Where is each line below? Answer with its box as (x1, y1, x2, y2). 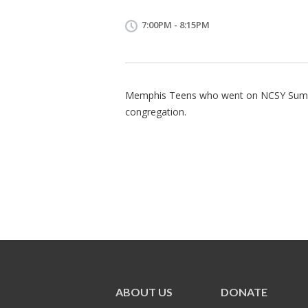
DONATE (220, 285, 267, 298)
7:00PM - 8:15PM (142, 18, 210, 31)
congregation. (125, 104, 186, 118)
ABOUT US (115, 285, 173, 298)
